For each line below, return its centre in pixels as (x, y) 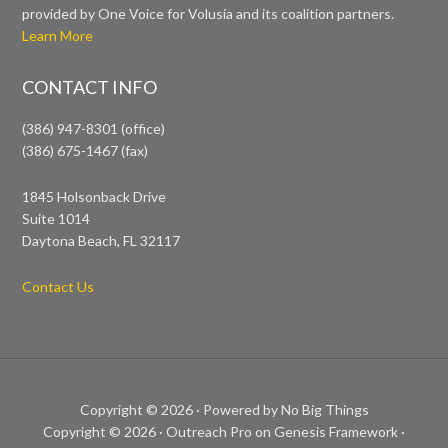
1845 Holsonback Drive (94, 197)
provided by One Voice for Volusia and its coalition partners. (208, 14)
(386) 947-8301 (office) (94, 129)
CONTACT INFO (90, 87)
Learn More (58, 36)
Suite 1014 (56, 219)
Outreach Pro (209, 432)
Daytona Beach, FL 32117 (101, 241)
